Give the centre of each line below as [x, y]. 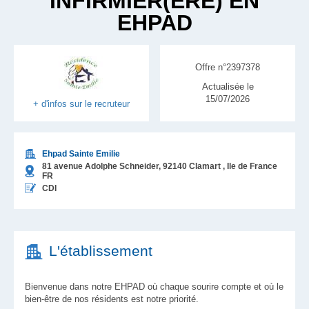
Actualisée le [228, 86]
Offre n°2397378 [228, 67]
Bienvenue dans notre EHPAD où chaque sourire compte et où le [154, 287]
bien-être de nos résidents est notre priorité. [112, 299]
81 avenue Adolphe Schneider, [101, 166]
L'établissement [101, 251]
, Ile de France [250, 166]
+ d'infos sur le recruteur [81, 104]
